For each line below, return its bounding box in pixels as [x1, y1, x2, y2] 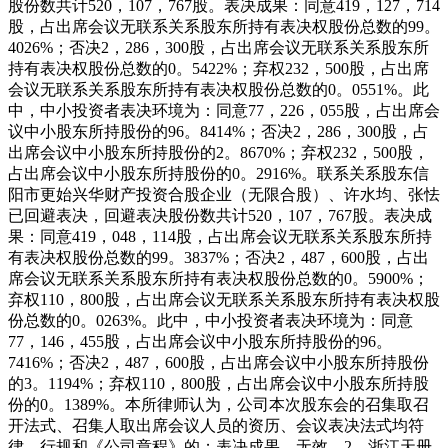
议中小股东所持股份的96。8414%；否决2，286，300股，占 [8, 122, 429, 140]
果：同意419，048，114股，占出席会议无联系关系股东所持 [8, 227, 432, 245]
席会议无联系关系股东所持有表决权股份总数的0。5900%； [8, 269, 429, 287]
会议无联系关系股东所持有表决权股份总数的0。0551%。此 [8, 80, 429, 98]
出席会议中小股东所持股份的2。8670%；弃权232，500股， [8, 143, 429, 161]
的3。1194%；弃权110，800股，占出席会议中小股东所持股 [8, 374, 429, 392]
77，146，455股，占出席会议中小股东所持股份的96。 [8, 332, 392, 350]
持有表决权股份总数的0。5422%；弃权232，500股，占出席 [8, 59, 429, 77]
